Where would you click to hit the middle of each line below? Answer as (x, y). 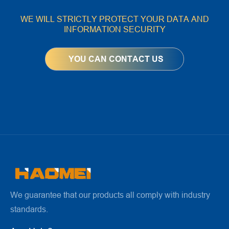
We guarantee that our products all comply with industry (110, 195)
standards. (29, 209)
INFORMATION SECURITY (114, 30)
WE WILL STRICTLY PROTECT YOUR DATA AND (114, 19)
